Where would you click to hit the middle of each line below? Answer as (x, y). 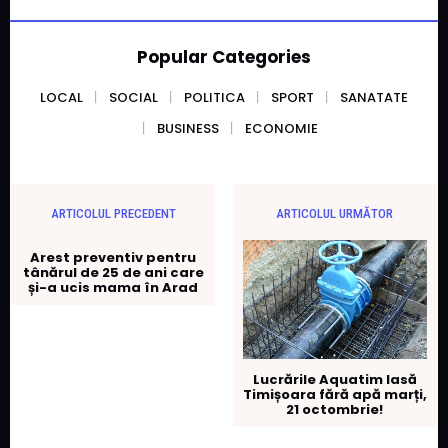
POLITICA (214, 98)
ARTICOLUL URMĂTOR (335, 214)
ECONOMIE (281, 129)
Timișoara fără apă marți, (334, 395)
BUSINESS (187, 129)
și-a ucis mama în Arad (113, 288)
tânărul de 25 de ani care (113, 273)
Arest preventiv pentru (113, 258)
